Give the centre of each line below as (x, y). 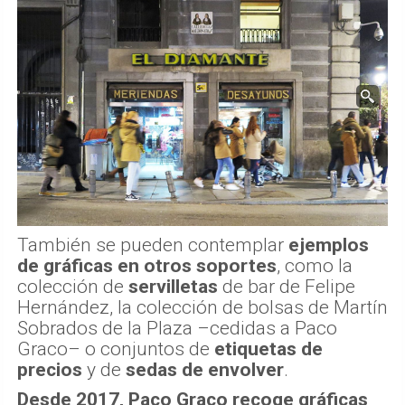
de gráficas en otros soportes (147, 265)
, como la (315, 265)
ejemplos (329, 245)
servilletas (173, 286)
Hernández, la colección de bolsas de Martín (202, 307)
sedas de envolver (205, 369)
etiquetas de (268, 348)
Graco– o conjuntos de (116, 348)
